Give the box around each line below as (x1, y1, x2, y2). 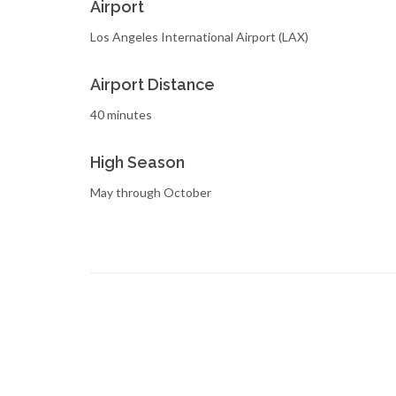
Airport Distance (90, 75, 215, 94)
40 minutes (90, 107, 152, 122)
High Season (90, 153, 185, 171)
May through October (90, 185, 211, 200)
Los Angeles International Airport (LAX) (90, 29, 308, 44)
